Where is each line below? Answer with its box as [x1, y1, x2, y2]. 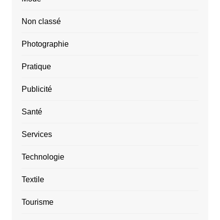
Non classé [21, 17, 61, 26]
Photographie [21, 40, 69, 49]
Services [21, 130, 52, 139]
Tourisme [21, 198, 54, 207]
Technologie [21, 153, 64, 162]
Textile [21, 175, 44, 184]
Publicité [21, 85, 52, 94]
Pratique [21, 62, 51, 71]
